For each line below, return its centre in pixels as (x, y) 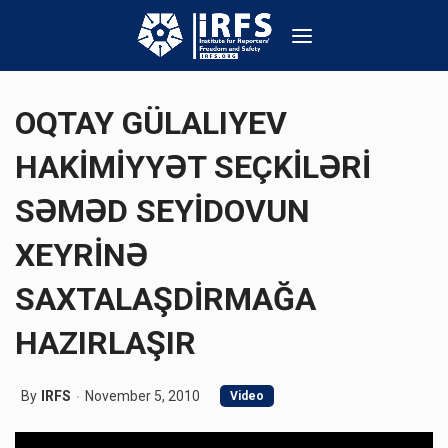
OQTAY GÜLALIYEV (151, 123)
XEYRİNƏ (81, 255)
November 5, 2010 (142, 396)
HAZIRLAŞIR (105, 343)
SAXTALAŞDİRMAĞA (165, 299)
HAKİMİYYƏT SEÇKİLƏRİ (193, 167)
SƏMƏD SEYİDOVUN (162, 211)
